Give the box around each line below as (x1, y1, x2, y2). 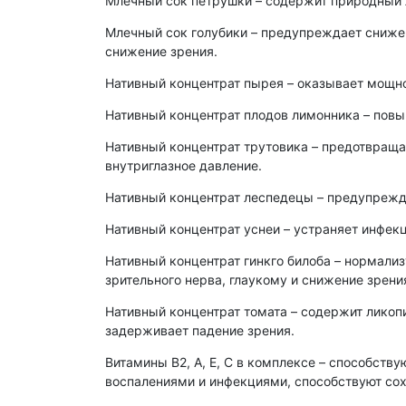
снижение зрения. (105, 43, 217, 60)
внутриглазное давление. (105, 158, 262, 174)
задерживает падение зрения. (105, 323, 295, 339)
